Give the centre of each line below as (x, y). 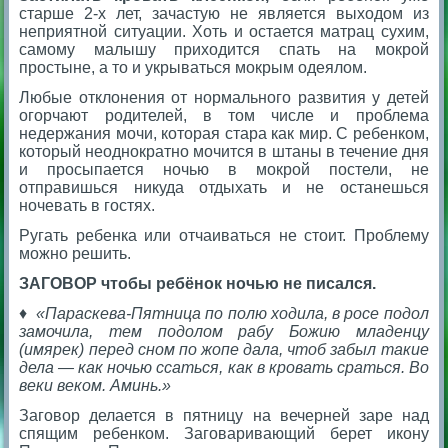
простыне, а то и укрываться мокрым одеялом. (193, 68)
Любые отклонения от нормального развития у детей (224, 98)
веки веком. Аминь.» (95, 386)
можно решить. (75, 254)
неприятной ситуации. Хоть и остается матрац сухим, (224, 32)
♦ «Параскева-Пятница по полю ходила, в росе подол (224, 314)
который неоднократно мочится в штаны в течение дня (224, 152)
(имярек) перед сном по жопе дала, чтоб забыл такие (224, 350)
